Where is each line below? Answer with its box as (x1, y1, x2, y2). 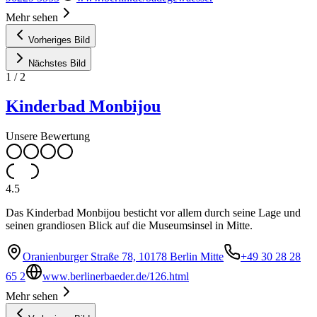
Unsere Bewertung (6, 130, 90, 143)
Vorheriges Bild (28, 34, 90, 45)
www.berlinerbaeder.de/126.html (42, 270, 189, 283)
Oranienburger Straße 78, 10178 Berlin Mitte (23, 250, 224, 263)
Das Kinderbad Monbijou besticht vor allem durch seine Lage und (6, 207, 301, 219)
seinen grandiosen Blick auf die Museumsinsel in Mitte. (6, 219, 253, 232)
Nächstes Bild (28, 57, 86, 69)
